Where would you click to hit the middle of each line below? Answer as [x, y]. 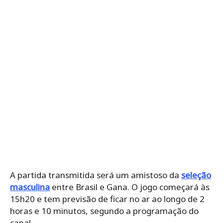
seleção [196, 175]
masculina [30, 187]
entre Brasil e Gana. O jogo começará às [130, 187]
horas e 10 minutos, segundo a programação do [104, 211]
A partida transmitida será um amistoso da [96, 175]
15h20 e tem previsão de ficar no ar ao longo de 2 [107, 199]
